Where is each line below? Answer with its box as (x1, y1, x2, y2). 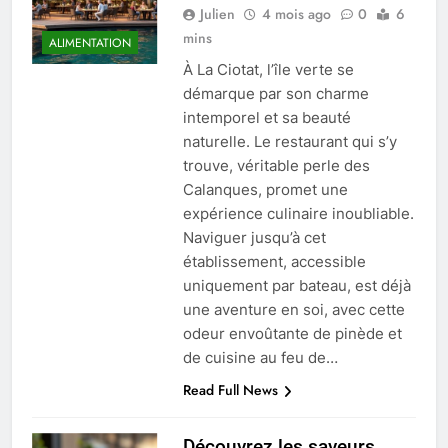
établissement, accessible (182, 252, 366, 272)
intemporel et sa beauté (182, 108, 351, 128)
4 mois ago (261, 4, 331, 25)
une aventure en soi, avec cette (182, 300, 405, 320)
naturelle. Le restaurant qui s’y (182, 132, 397, 152)
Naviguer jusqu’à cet (182, 228, 326, 248)
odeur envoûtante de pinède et (182, 324, 402, 344)
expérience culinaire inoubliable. (182, 204, 414, 224)
